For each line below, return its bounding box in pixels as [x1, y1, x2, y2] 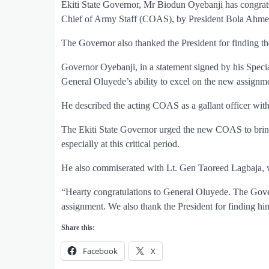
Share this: [61, 223, 95, 232]
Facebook [83, 245, 118, 256]
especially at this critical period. [61, 138, 180, 149]
